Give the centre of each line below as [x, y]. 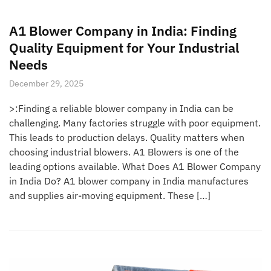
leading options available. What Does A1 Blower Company [135, 166]
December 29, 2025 [46, 83]
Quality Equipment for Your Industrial [124, 47]
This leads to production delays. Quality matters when [127, 137]
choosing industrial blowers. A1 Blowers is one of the [124, 152]
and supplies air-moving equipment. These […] [110, 195]
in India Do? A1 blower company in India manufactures [129, 181]
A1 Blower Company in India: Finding [123, 30]
